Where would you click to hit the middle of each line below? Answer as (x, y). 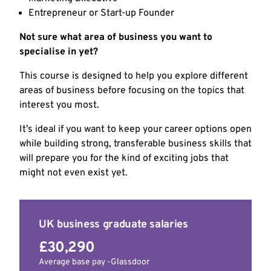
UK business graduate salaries (113, 225)
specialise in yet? (59, 52)
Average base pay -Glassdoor (94, 263)
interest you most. (59, 106)
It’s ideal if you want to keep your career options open (135, 130)
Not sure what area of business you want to (116, 38)
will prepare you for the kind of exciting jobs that (124, 159)
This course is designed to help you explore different (134, 77)
